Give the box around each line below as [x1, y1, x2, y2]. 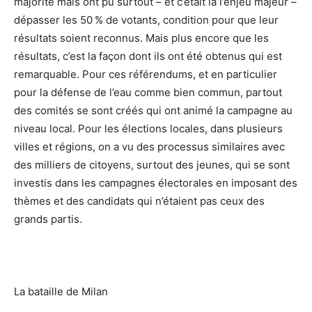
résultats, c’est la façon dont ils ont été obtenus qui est [14, 49, 282, 63]
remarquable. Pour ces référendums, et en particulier [14, 68, 277, 81]
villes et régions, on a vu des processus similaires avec [14, 140, 285, 154]
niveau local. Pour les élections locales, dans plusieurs [14, 122, 283, 136]
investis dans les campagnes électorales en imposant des [14, 176, 297, 190]
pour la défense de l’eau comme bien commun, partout [14, 86, 282, 100]
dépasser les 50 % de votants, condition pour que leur [14, 13, 279, 27]
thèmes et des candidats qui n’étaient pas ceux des [14, 194, 265, 208]
